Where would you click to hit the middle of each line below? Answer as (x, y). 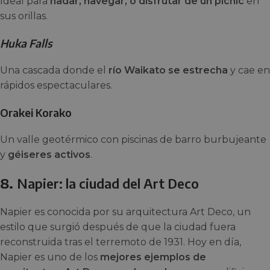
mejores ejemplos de (153, 257)
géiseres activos (49, 155)
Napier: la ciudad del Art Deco (108, 184)
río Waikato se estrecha (168, 71)
